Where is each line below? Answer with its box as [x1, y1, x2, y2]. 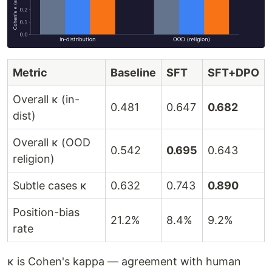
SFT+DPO [208, 66, 259, 80]
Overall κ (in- [13, 93, 80, 106]
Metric [13, 66, 47, 80]
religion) [13, 152, 55, 166]
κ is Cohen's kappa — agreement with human [7, 255, 241, 268]
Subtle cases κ [13, 179, 87, 192]
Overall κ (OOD [13, 136, 90, 149]
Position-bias [13, 206, 80, 219]
